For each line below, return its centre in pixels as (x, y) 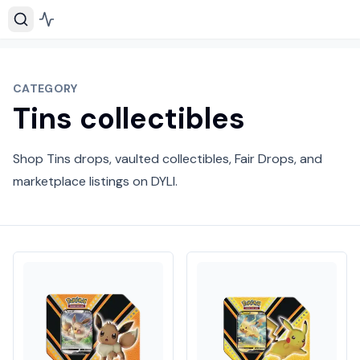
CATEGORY (45, 88)
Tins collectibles (129, 119)
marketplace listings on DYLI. (95, 181)
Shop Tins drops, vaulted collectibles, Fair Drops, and (168, 159)
